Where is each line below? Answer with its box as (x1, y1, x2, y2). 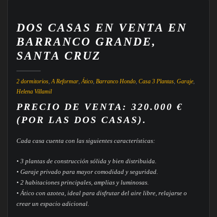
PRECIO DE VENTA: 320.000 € (16, 102, 183, 112)
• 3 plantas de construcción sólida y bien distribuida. (16, 157, 156, 165)
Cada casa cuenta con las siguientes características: (16, 137, 155, 144)
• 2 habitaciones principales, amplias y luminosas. (16, 178, 149, 186)
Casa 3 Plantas (138, 77, 174, 85)
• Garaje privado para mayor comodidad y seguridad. (16, 168, 158, 175)
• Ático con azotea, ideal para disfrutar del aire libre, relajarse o (16, 189, 187, 197)
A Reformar (51, 77, 78, 85)
